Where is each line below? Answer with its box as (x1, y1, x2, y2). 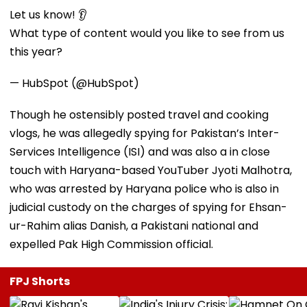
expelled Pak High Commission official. (10, 236, 213, 252)
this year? (10, 43, 62, 60)
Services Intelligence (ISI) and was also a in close (10, 143, 270, 160)
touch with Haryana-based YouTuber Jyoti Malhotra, (10, 162, 292, 178)
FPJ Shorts (10, 273, 70, 289)
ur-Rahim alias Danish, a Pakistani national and (10, 217, 258, 234)
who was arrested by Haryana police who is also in (10, 180, 279, 197)
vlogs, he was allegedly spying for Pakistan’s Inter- (10, 125, 280, 141)
